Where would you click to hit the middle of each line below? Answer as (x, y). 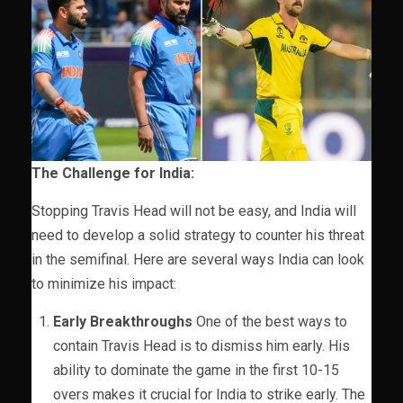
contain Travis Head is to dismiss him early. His (201, 345)
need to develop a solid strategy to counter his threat (198, 235)
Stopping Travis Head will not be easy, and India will (194, 210)
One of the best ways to (270, 321)
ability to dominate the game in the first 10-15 (196, 370)
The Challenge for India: (113, 173)
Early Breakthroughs (123, 321)
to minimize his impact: (104, 283)
